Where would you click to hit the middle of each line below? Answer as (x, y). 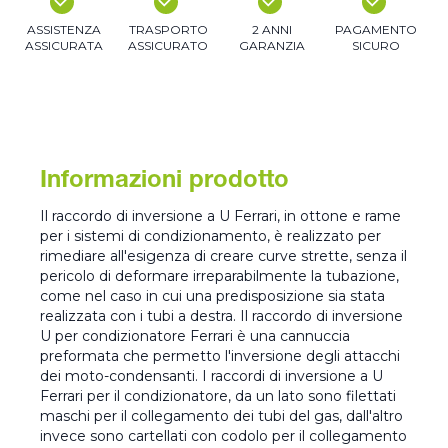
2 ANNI (272, 30)
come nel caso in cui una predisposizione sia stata (212, 296)
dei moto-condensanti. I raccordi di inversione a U (211, 376)
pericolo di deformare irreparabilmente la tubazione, (219, 276)
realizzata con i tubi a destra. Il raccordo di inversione (221, 316)
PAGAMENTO (376, 30)
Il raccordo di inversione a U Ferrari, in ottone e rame (220, 216)
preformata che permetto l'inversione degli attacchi (220, 356)
